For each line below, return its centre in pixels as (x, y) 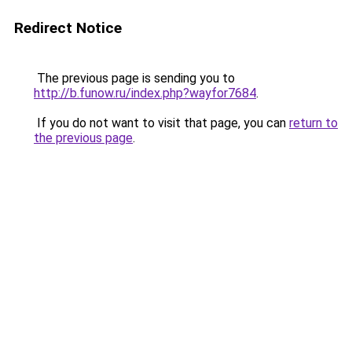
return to (313, 123)
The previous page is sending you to (134, 78)
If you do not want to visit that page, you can (161, 123)
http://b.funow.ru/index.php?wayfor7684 (145, 93)
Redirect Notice (68, 28)
